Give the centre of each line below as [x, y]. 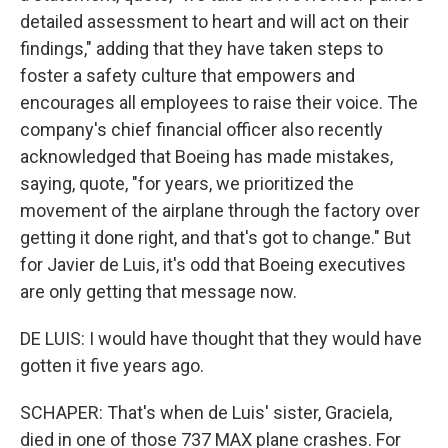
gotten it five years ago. [112, 365]
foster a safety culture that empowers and [187, 75]
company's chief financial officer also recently [201, 129]
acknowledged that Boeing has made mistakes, [206, 156]
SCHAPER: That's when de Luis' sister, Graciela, [206, 412]
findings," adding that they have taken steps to [201, 48]
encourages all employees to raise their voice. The [219, 102]
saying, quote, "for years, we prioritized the [187, 183]
